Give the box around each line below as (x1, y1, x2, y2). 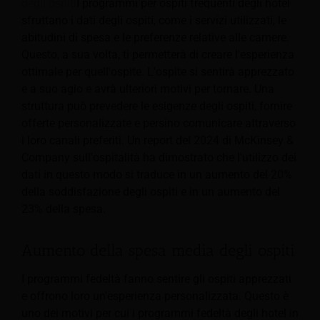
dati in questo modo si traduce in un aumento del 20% (21, 168, 292, 181)
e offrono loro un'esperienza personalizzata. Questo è (21, 289, 289, 304)
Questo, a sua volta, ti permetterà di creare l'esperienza (21, 48, 294, 61)
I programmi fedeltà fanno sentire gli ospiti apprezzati (21, 272, 291, 286)
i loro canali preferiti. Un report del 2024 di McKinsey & (21, 134, 294, 147)
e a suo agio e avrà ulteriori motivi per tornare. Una (21, 82, 274, 96)
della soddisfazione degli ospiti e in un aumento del (21, 185, 280, 199)
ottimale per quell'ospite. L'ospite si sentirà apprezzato (21, 65, 294, 79)
